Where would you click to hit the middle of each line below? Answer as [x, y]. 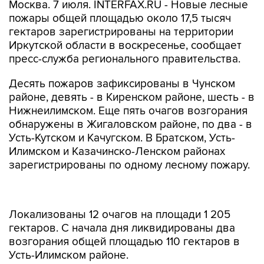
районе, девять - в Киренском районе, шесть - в [132, 98]
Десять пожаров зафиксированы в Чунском [122, 84]
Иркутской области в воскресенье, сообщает [125, 46]
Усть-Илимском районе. [69, 231]
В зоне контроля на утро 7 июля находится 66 [126, 255]
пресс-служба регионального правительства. [125, 59]
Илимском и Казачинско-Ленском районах [117, 152]
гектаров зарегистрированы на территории [121, 32]
